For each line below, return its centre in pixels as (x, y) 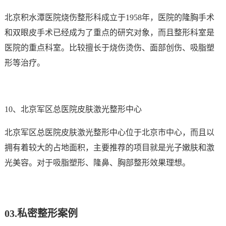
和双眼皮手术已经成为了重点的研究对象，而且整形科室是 (109, 33)
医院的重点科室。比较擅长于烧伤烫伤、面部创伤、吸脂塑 (109, 48)
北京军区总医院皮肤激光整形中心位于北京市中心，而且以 (109, 132)
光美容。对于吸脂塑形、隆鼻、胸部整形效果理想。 (97, 163)
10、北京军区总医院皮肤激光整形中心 (73, 109)
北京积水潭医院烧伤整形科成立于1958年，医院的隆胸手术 (109, 17)
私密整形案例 (47, 213)
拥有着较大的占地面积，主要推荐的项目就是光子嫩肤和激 (109, 148)
